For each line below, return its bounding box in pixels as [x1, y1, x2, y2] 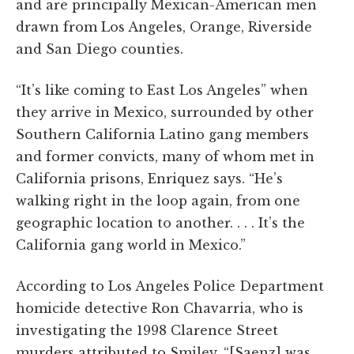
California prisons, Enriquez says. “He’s [16, 170, 283, 186]
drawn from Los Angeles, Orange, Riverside [16, 18, 312, 35]
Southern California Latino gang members [16, 126, 309, 142]
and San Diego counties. [16, 40, 183, 57]
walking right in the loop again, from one [16, 192, 300, 209]
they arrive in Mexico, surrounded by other [16, 104, 314, 120]
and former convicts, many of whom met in [16, 148, 314, 164]
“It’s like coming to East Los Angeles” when [16, 81, 308, 98]
